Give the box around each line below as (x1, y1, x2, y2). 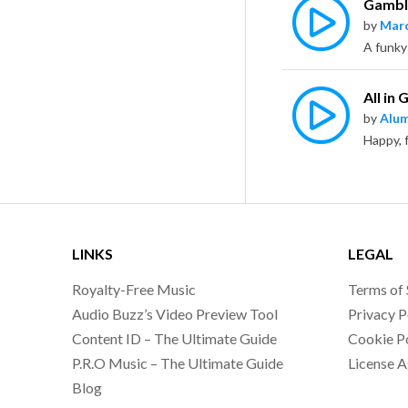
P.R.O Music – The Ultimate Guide (72, 354, 284, 372)
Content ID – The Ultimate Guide (72, 330, 278, 347)
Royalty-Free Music (72, 280, 197, 298)
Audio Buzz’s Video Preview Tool (72, 305, 279, 322)
